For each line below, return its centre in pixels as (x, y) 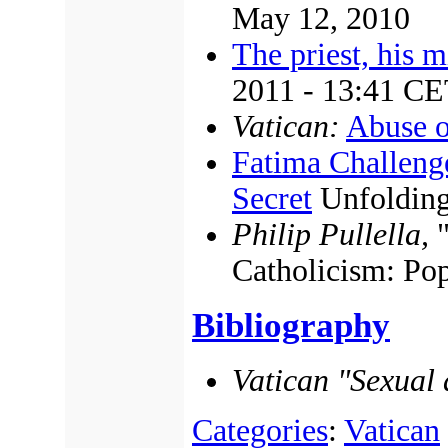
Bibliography (291, 325)
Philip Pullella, (330, 234)
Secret (272, 198)
